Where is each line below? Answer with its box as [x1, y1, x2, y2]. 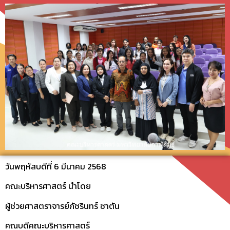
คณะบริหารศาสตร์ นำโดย [5, 180, 91, 193]
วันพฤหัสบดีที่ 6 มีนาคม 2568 [5, 160, 106, 172]
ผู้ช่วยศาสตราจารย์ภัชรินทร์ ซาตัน [5, 199, 120, 212]
